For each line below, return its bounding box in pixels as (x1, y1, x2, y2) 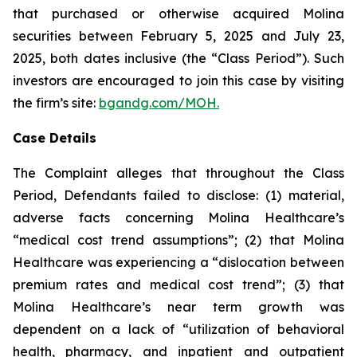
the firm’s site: (13, 95, 99, 111)
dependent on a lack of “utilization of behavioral (13, 321, 344, 337)
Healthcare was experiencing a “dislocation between (13, 254, 344, 270)
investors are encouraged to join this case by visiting (13, 73, 344, 88)
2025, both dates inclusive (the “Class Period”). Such (13, 50, 344, 66)
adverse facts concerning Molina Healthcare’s (13, 210, 344, 226)
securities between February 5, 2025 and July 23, (13, 28, 344, 44)
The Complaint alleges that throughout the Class (13, 165, 344, 181)
